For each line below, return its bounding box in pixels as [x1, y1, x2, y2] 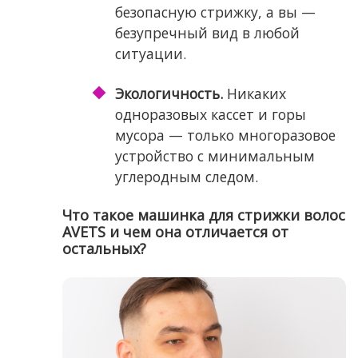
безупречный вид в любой [114, 23, 300, 43]
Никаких [222, 84, 286, 104]
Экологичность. [114, 84, 223, 104]
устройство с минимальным [114, 146, 315, 166]
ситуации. [114, 44, 186, 64]
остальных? [62, 239, 146, 259]
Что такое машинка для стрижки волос [62, 205, 345, 225]
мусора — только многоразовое [114, 125, 336, 145]
